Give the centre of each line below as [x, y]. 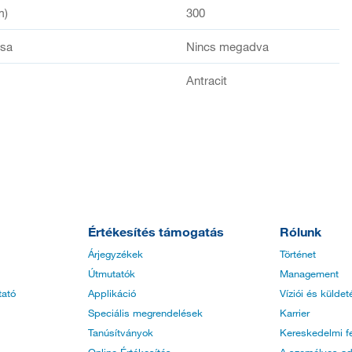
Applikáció [112, 293]
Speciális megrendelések [145, 313]
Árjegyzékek [115, 254]
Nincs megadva [227, 46]
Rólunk [301, 232]
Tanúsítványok [121, 333]
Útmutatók [112, 274]
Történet [298, 254]
